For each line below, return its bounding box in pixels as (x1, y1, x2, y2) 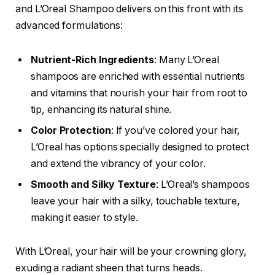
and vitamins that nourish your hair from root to (31, 87, 248, 99)
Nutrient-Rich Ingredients (31, 53, 155, 66)
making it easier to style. (31, 211, 138, 223)
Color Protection (31, 124, 111, 136)
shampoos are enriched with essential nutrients (31, 70, 246, 82)
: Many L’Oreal (154, 53, 219, 66)
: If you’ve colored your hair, (110, 124, 241, 136)
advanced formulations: (15, 20, 123, 32)
